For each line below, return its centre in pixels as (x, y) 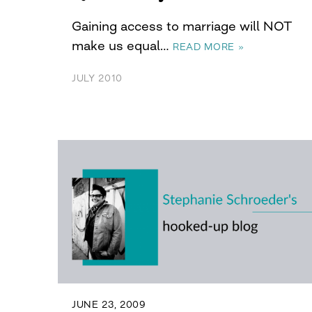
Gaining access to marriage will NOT (182, 26)
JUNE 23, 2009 (109, 305)
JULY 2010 (97, 78)
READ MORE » (209, 47)
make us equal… (122, 46)
